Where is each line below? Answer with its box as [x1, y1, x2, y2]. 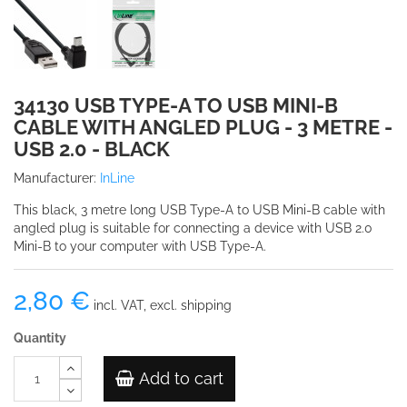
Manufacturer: [14, 171, 96, 185]
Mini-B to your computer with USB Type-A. [14, 239, 266, 253]
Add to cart [139, 369, 223, 388]
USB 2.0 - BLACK [14, 137, 170, 161]
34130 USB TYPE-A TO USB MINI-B [14, 94, 338, 117]
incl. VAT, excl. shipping [90, 298, 232, 313]
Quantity [14, 331, 66, 345]
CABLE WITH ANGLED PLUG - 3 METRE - [14, 115, 392, 139]
